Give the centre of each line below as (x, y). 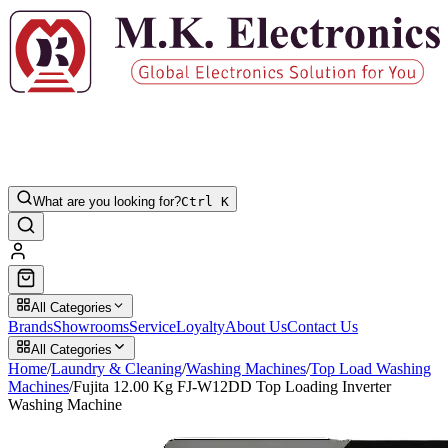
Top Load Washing (370, 368)
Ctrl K (205, 201)
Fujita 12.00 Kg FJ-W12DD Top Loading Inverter (232, 386)
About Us (256, 326)
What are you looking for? (107, 201)
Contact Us (322, 326)
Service (152, 326)
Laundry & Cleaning (116, 368)
